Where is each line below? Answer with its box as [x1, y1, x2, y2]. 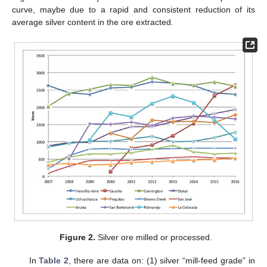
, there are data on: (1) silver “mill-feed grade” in [69, 255, 256, 265]
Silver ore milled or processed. [95, 232, 213, 243]
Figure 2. [60, 232, 96, 243]
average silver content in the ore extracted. [12, 17, 173, 27]
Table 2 [39, 255, 69, 265]
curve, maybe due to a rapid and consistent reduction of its [12, 5, 255, 15]
